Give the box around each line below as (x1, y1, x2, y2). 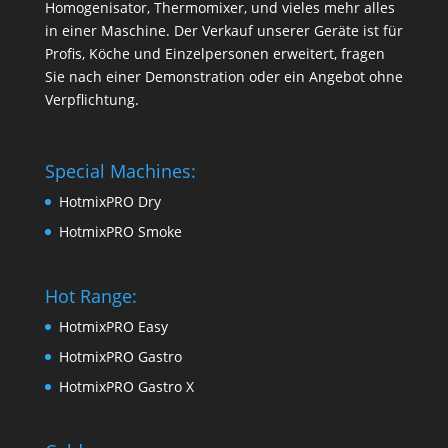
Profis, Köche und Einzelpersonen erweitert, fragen (44, 44, 385, 64)
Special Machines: (44, 159, 196, 184)
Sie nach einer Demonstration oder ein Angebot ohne (44, 67, 403, 87)
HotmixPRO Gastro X (58, 377, 194, 397)
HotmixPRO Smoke (58, 222, 182, 242)
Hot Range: (44, 284, 137, 309)
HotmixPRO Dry (58, 192, 161, 212)
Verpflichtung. (44, 90, 139, 110)
